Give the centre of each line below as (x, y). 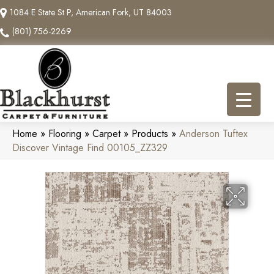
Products (150, 133)
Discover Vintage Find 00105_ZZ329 (90, 147)
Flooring (65, 133)
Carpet (106, 133)
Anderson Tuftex (213, 133)
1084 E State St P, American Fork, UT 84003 (91, 12)
